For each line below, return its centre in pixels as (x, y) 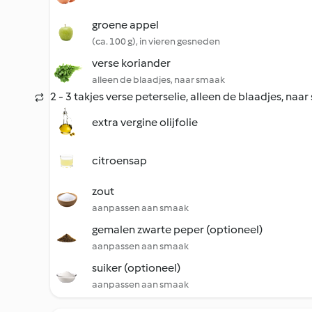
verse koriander (131, 63)
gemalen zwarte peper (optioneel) (177, 229)
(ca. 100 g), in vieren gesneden (156, 41)
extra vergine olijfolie (145, 122)
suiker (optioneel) (136, 268)
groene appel (125, 25)
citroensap (119, 161)
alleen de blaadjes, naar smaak (158, 80)
